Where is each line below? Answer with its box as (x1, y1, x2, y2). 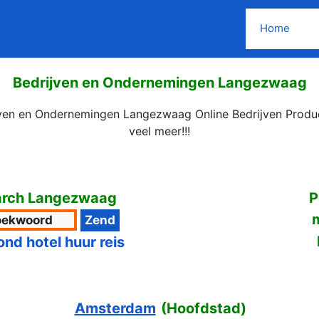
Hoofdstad (166, 299, 241, 317)
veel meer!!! (129, 123, 190, 138)
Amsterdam (74, 299, 156, 317)
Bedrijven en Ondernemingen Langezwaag (12, 73, 307, 91)
